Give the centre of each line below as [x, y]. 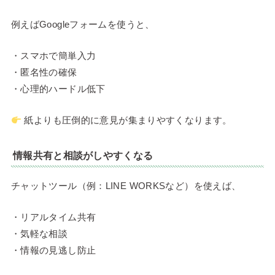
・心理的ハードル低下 [58, 89]
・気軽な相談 [39, 233]
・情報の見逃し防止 [53, 250]
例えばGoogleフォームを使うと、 [83, 25]
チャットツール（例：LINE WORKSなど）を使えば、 [126, 185]
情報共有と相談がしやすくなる [83, 156]
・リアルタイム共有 [53, 217]
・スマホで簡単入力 [53, 56]
